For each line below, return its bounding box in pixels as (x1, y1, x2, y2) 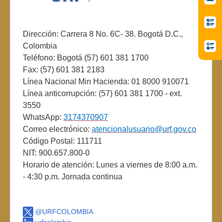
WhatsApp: (23, 112, 63, 121)
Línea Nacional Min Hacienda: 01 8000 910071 (23, 77, 189, 86)
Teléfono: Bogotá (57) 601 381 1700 (23, 53, 149, 62)
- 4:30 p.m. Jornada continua (23, 172, 122, 181)
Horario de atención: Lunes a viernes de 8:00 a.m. (23, 160, 197, 169)
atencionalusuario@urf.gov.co (92, 124, 196, 133)
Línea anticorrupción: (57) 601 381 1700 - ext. (23, 89, 182, 98)
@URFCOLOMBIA (33, 207, 93, 216)
